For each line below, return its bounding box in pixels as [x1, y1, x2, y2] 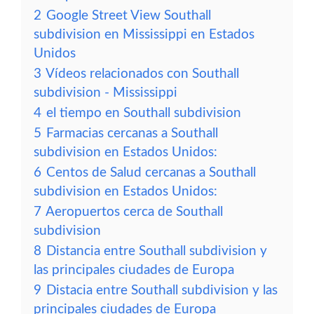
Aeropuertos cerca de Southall [46, 205, 223, 219]
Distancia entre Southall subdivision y [46, 245, 267, 258]
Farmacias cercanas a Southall [46, 127, 218, 140]
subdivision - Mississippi [34, 86, 177, 100]
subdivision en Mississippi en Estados [34, 28, 254, 41]
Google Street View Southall [46, 9, 211, 22]
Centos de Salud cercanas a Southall [46, 166, 256, 179]
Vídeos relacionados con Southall [46, 67, 239, 81]
